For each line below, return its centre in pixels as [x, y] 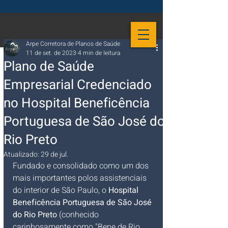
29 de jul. [54, 154]
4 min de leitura [99, 53]
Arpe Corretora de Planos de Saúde [73, 44]
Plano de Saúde [49, 67]
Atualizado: [22, 154]
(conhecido [79, 215]
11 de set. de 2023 [51, 53]
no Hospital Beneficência [77, 103]
